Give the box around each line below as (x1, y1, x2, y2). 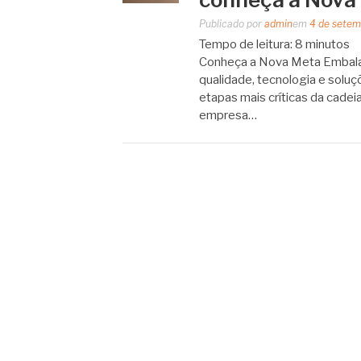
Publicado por (199, 18, 264, 30)
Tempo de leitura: (199, 37, 293, 52)
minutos (305, 37, 350, 52)
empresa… (199, 108, 257, 122)
